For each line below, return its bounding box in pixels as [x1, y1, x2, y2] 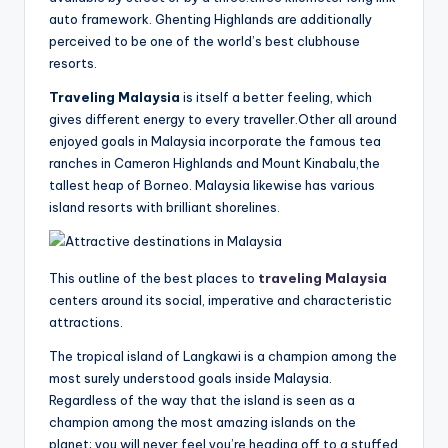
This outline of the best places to [49, 270, 258, 287]
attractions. [49, 314, 123, 331]
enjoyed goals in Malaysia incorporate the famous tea [49, 133, 381, 150]
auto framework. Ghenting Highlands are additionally [49, 11, 372, 28]
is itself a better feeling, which [183, 89, 372, 106]
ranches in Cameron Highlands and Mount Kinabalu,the [49, 155, 380, 172]
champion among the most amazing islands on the [49, 414, 356, 431]
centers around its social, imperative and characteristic [49, 292, 392, 309]
